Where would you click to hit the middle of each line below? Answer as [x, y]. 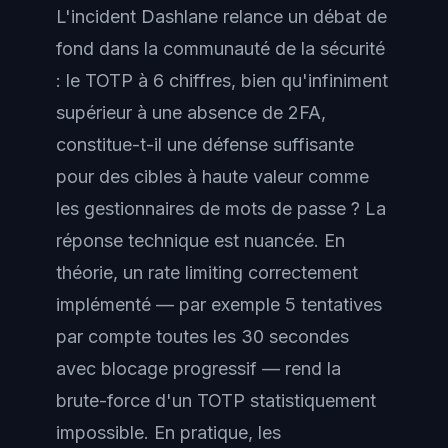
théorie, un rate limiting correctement [207, 272]
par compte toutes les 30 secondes [202, 336]
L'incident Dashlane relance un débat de [221, 16]
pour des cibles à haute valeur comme [212, 176]
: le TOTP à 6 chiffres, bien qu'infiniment [222, 80]
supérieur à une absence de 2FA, [191, 112]
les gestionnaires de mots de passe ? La [221, 208]
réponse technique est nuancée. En [200, 240]
